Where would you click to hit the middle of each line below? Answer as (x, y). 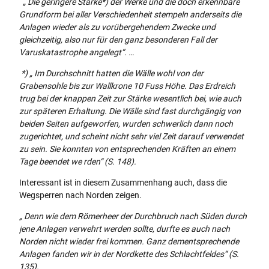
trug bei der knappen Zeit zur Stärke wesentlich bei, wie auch (130, 98)
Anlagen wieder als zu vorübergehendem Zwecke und (117, 27)
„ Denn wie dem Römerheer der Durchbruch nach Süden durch (133, 216)
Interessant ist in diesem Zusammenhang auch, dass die (123, 182)
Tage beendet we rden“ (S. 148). (78, 161)
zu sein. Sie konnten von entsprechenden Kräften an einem (127, 149)
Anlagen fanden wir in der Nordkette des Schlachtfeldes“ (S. (129, 254)
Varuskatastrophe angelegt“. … (77, 52)
